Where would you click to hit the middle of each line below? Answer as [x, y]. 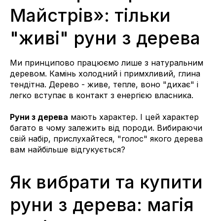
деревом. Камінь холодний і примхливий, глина [105, 73]
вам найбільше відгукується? [68, 149]
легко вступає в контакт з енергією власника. [102, 95]
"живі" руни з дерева [105, 38]
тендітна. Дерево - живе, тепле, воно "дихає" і [104, 84]
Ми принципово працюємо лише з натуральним [107, 62]
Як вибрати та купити [106, 182]
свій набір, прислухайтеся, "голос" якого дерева [106, 138]
